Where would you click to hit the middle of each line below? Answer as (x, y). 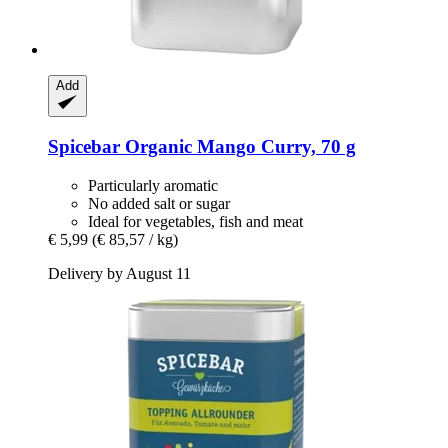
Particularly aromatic (153, 185)
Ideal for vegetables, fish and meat (195, 221)
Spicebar (84, 147)
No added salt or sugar (159, 203)
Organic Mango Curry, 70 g (238, 147)
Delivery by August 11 (119, 273)
